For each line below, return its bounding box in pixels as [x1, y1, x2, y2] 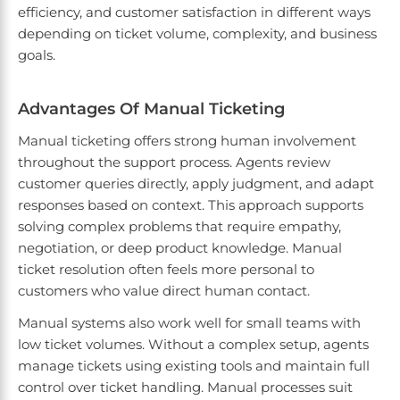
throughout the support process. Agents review [18, 154, 330, 171]
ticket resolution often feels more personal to [18, 261, 314, 279]
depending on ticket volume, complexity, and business [18, 25, 377, 43]
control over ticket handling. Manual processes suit [18, 379, 353, 396]
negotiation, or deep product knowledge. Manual [18, 239, 342, 257]
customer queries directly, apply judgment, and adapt [18, 175, 374, 193]
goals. [18, 46, 59, 64]
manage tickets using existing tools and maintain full [18, 357, 370, 375]
